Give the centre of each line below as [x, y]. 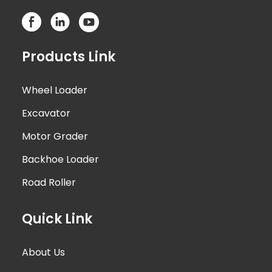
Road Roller [49, 182]
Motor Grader [55, 136]
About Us [44, 252]
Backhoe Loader [61, 159]
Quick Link [57, 219]
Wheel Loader [55, 90]
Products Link [69, 56]
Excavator [46, 113]
